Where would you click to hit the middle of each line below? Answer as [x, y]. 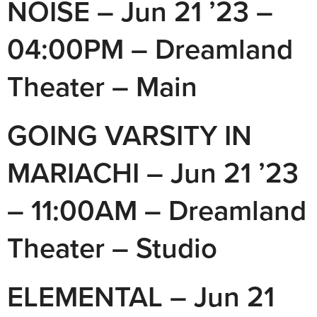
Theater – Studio [112, 248]
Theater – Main [102, 86]
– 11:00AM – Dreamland [157, 210]
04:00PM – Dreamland [150, 49]
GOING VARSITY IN [129, 135]
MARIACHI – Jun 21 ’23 [153, 173]
